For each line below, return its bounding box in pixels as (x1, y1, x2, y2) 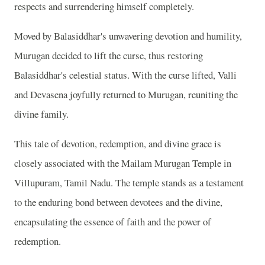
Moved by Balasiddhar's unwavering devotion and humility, (14, 29, 242, 43)
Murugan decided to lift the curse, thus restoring (14, 49, 203, 63)
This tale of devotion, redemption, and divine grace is (14, 136, 221, 150)
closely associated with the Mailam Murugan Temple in (14, 156, 231, 170)
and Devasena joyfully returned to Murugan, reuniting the (14, 88, 238, 102)
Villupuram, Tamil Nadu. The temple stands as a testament (14, 175, 244, 189)
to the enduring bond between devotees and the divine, (14, 195, 222, 209)
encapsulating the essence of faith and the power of (14, 214, 211, 228)
